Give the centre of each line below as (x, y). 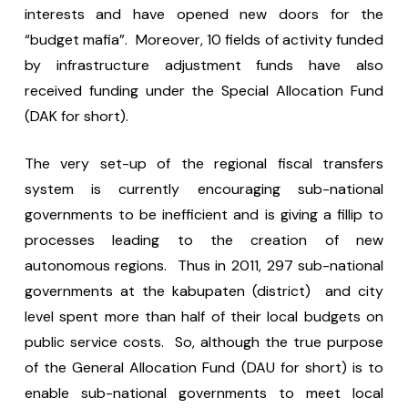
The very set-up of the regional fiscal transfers (204, 163)
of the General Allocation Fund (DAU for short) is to (204, 367)
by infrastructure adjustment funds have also (204, 65)
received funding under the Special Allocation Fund (204, 91)
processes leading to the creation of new (204, 240)
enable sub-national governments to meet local (204, 393)
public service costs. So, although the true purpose (204, 342)
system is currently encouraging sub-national (204, 189)
